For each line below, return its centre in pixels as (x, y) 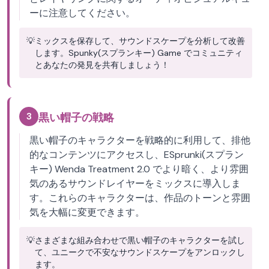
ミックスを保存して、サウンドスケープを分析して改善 (140, 41)
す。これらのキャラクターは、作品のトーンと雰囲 (140, 198)
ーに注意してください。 (82, 13)
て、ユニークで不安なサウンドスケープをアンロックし (140, 252)
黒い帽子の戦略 (76, 118)
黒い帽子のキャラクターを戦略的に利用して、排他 (140, 140)
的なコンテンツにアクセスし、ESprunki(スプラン (137, 155)
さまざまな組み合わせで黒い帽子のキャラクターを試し (140, 240)
